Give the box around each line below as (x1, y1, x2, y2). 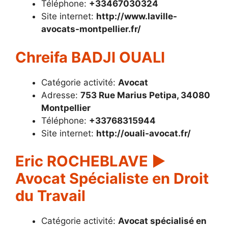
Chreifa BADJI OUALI (15, 48, 165, 66)
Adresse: (41, 90, 80, 100)
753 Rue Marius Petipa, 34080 (80, 90, 210, 100)
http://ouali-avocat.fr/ (96, 128, 191, 138)
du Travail (15, 187, 85, 205)
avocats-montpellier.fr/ (41, 24, 141, 35)
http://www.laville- (96, 11, 177, 22)
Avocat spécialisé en (118, 216, 207, 226)
